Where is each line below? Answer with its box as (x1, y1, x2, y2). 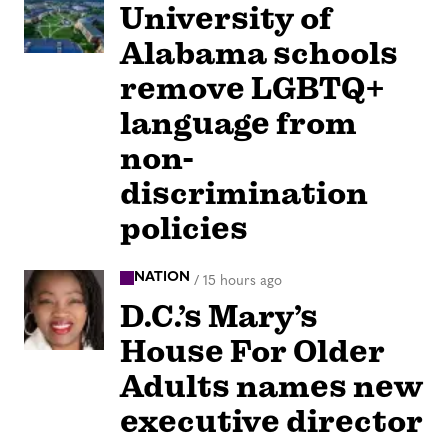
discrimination (120, 174, 368, 214)
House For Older (120, 331, 385, 371)
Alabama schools (120, 34, 398, 74)
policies (120, 209, 248, 249)
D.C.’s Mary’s (120, 296, 318, 336)
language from (120, 104, 357, 144)
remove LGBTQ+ (120, 69, 385, 109)
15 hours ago (203, 273, 282, 289)
